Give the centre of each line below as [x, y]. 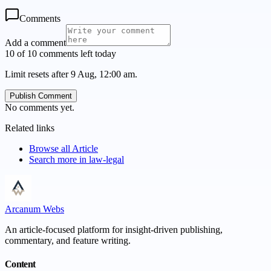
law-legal [106, 159]
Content [20, 264]
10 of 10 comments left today [60, 53]
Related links [30, 128]
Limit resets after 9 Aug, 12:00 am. [71, 74]
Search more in [59, 159]
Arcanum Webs [34, 209]
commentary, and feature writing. [68, 240]
